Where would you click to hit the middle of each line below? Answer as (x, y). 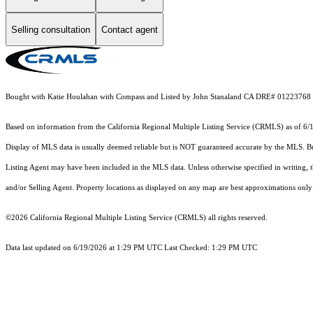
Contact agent (130, 29)
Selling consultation (51, 29)
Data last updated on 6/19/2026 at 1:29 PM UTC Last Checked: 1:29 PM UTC (131, 248)
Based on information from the (57, 127)
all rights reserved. (237, 218)
